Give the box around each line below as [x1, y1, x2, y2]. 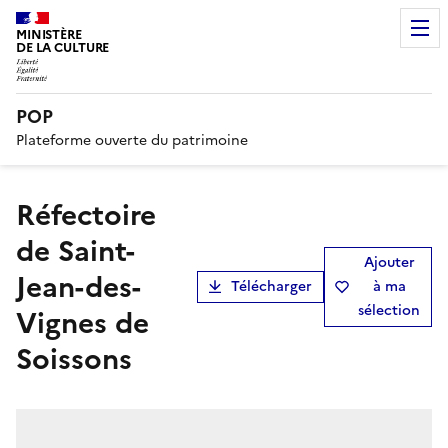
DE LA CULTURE [16, 38, 110, 57]
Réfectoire [16, 193, 35, 236]
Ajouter [363, 251, 415, 273]
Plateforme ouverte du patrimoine [16, 129, 248, 151]
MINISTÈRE [16, 25, 82, 44]
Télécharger [231, 275, 312, 297]
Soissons [16, 337, 132, 380]
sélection [358, 299, 420, 321]
